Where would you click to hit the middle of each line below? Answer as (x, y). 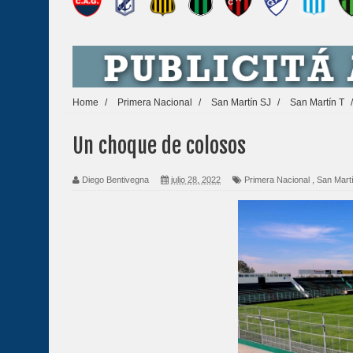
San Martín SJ (241, 102)
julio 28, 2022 (196, 180)
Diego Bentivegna (115, 180)
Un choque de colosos (159, 145)
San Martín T (317, 102)
